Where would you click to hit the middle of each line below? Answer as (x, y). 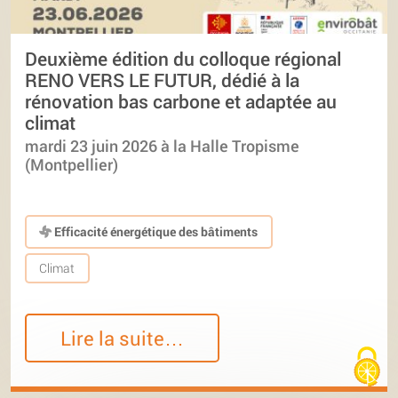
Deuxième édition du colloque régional (183, 59)
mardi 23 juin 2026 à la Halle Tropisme (162, 146)
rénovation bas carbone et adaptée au (181, 102)
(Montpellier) (72, 164)
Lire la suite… (123, 338)
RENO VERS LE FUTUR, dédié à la (162, 80)
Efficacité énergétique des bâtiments (155, 232)
